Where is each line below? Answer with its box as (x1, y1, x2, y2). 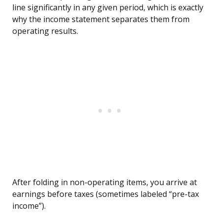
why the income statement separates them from (12, 14, 190, 25)
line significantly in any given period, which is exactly (12, 2, 203, 13)
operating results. (12, 26, 78, 37)
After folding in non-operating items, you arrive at (12, 177, 197, 188)
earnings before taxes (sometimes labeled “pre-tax (12, 189, 199, 200)
